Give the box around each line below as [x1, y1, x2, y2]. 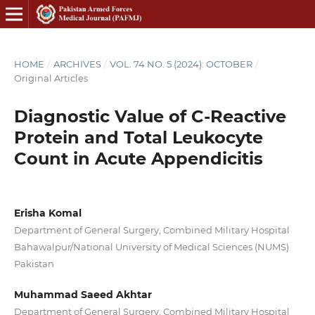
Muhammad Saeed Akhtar [13, 288, 152, 301]
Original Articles [13, 72, 88, 84]
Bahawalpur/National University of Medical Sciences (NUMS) [13, 240, 289, 252]
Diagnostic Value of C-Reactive [13, 105, 286, 127]
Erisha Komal [13, 206, 82, 219]
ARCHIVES [53, 58, 101, 70]
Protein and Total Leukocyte [13, 127, 263, 148]
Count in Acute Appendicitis [13, 148, 263, 169]
